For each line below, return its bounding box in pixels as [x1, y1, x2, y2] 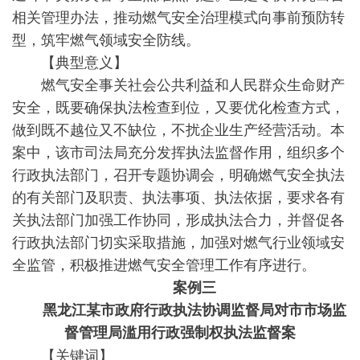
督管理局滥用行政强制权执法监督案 [64, 321, 296, 342]
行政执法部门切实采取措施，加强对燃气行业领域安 [12, 231, 345, 252]
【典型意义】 [12, 51, 128, 72]
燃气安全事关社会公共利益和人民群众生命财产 [12, 73, 345, 94]
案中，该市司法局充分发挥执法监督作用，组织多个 [12, 141, 345, 162]
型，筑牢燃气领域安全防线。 [12, 28, 200, 49]
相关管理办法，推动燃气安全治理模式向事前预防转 [12, 6, 345, 27]
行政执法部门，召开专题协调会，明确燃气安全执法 [12, 163, 345, 184]
